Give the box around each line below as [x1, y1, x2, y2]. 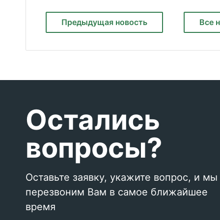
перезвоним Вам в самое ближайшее [26, 186, 208, 198]
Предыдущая [61, 17, 115, 27]
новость [115, 17, 147, 27]
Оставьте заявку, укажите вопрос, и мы [26, 171, 218, 183]
